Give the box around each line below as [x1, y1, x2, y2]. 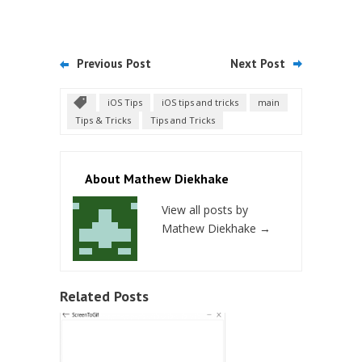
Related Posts [60, 287, 149, 305]
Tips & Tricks [75, 114, 131, 126]
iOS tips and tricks [162, 96, 238, 108]
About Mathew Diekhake [85, 170, 229, 187]
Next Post [230, 56, 285, 71]
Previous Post [77, 56, 151, 71]
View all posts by [162, 202, 248, 217]
